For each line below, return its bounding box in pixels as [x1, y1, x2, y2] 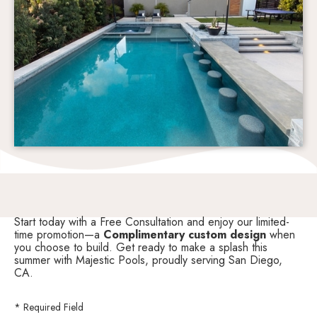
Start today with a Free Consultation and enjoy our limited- [14, 214, 289, 231]
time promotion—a [14, 226, 103, 243]
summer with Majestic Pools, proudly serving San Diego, [14, 252, 282, 269]
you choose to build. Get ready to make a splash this [14, 239, 267, 256]
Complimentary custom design [103, 226, 270, 243]
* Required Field [14, 300, 83, 315]
